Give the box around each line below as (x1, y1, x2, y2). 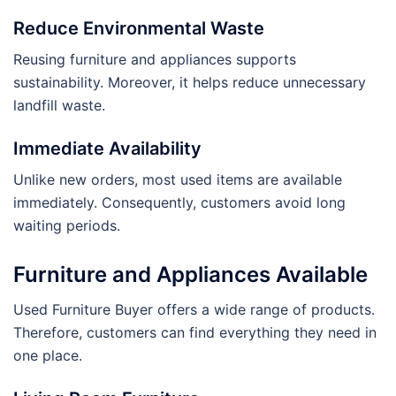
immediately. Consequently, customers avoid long (13, 193, 346, 211)
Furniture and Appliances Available (13, 261, 368, 287)
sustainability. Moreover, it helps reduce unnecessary (13, 72, 366, 91)
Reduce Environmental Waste (13, 17, 264, 39)
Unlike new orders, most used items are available (13, 170, 342, 188)
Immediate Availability (13, 137, 202, 159)
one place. (13, 346, 82, 364)
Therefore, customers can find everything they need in (13, 323, 377, 341)
